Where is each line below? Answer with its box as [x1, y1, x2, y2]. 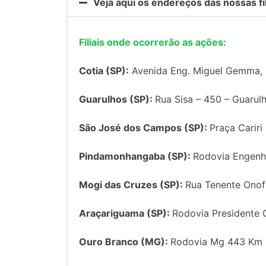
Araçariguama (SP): [79, 207, 172, 220]
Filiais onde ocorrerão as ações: [79, 36, 226, 49]
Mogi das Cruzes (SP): [79, 179, 185, 191]
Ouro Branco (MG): [79, 236, 170, 248]
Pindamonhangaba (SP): [79, 150, 193, 163]
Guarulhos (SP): [79, 93, 155, 106]
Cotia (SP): [79, 65, 129, 77]
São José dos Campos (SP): [79, 122, 210, 134]
